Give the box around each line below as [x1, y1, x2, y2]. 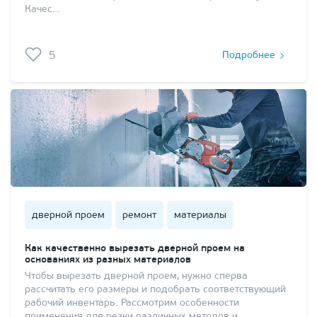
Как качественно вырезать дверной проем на [25, 243, 245, 254]
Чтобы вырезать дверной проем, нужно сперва [25, 270, 248, 282]
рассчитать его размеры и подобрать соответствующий [25, 284, 286, 295]
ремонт [122, 209, 156, 221]
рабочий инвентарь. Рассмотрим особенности [25, 297, 239, 309]
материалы [174, 209, 226, 221]
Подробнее [222, 50, 275, 62]
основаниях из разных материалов [25, 254, 191, 265]
